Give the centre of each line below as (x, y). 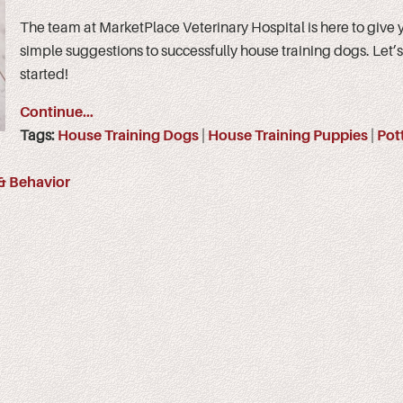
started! (44, 74)
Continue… (57, 112)
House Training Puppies (288, 135)
